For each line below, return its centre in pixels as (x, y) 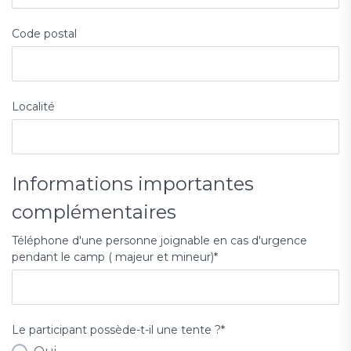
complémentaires (94, 212)
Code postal (44, 34)
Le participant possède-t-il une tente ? (116, 330)
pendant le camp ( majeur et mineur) (113, 257)
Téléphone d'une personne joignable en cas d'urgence (159, 241)
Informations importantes (133, 184)
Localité (33, 107)
